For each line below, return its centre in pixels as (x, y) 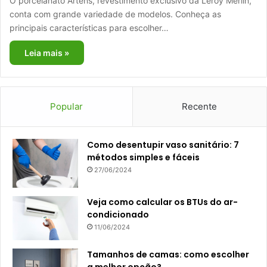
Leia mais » (47, 52)
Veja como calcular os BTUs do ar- (162, 202)
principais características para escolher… (89, 27)
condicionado (118, 215)
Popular (66, 106)
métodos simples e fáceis (143, 157)
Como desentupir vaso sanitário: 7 (163, 145)
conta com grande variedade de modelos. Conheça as (115, 14)
